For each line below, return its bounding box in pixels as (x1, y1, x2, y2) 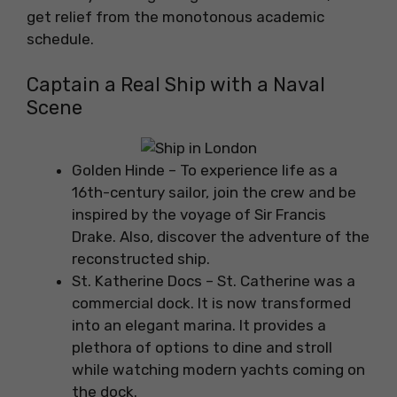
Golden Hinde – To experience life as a (72, 160, 338, 179)
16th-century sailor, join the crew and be (72, 183, 356, 201)
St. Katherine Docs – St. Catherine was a (72, 271, 355, 290)
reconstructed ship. (72, 249, 210, 268)
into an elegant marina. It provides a (72, 315, 326, 334)
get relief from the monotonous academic (27, 8, 324, 27)
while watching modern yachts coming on (72, 360, 365, 378)
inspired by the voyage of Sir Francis (72, 205, 326, 223)
